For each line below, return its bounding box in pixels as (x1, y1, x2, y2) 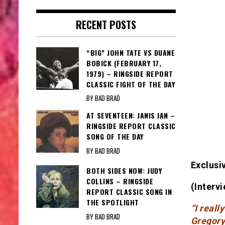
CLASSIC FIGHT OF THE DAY (86, 79, 175, 90)
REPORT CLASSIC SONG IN (86, 186, 172, 197)
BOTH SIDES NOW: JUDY (86, 165, 162, 176)
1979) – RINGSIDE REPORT (86, 68, 173, 79)
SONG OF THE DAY (86, 131, 144, 142)
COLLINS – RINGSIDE (86, 176, 153, 187)
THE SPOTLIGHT (86, 197, 139, 208)
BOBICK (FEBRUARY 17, (86, 58, 161, 69)
